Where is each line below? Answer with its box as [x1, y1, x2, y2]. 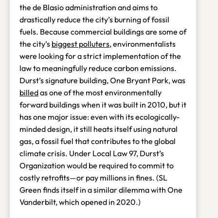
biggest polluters [52, 38, 109, 49]
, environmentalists [109, 38, 176, 49]
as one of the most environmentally [38, 87, 162, 97]
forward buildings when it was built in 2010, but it [19, 99, 186, 109]
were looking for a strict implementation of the [19, 51, 181, 61]
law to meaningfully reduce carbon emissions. [19, 63, 177, 73]
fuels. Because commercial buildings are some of [19, 26, 186, 36]
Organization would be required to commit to [19, 160, 174, 170]
